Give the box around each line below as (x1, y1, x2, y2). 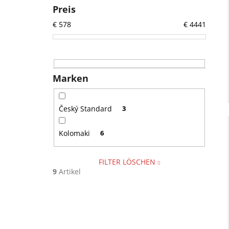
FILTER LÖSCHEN (98, 156, 155, 167)
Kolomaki (58, 128, 92, 139)
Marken (53, 72, 88, 85)
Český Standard (58, 104, 114, 114)
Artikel (57, 166, 81, 176)
